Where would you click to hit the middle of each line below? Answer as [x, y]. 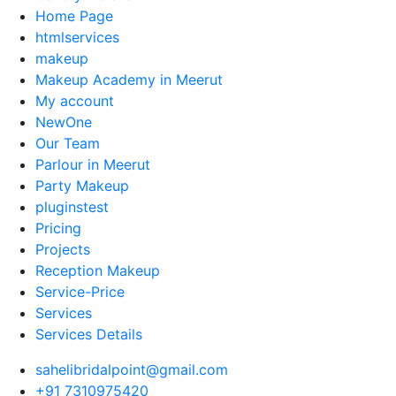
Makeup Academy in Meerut [129, 80]
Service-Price [80, 292]
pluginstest [72, 207]
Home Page [74, 16]
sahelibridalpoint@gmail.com [132, 369]
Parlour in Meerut [93, 164]
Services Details [89, 334]
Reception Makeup [98, 270]
